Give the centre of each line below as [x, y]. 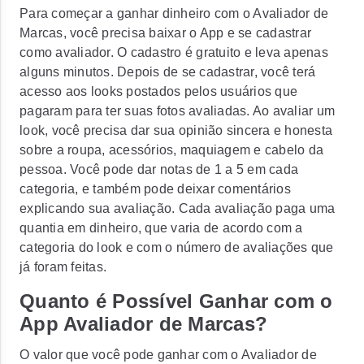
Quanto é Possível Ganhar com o [176, 301]
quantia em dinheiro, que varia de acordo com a [161, 228]
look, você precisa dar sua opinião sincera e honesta [176, 130]
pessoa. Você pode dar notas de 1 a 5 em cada [159, 169]
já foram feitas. [63, 267]
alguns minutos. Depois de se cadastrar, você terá [168, 72]
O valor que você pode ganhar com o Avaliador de [168, 355]
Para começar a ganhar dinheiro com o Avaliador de [174, 13]
